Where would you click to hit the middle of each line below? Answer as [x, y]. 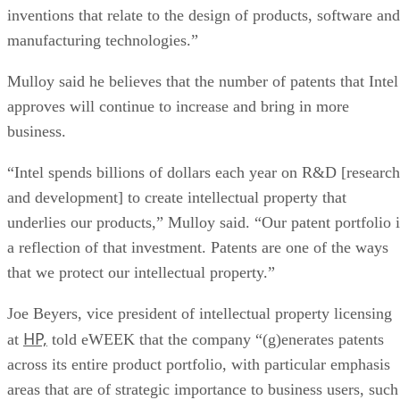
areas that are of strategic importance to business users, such [203, 389]
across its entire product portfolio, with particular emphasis [199, 364]
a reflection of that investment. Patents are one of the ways [198, 247]
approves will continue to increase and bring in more [178, 106]
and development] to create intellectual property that [177, 197]
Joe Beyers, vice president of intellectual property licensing [200, 313]
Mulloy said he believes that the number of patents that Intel [203, 81]
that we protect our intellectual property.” [141, 272]
